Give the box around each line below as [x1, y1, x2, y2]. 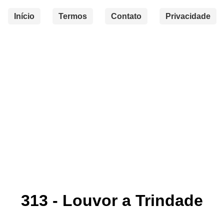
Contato [110, 12, 141, 20]
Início [13, 12, 34, 20]
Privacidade [165, 12, 210, 20]
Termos [58, 12, 87, 20]
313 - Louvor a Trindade [21, 191, 203, 210]
